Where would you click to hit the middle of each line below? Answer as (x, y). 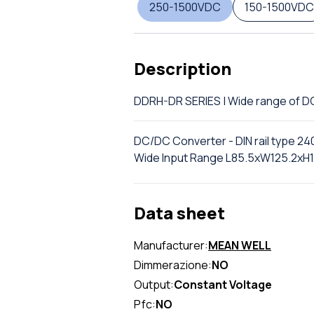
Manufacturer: (171, 245)
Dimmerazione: (173, 265)
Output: (154, 285)
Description (183, 68)
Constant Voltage (223, 285)
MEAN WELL (240, 245)
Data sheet (179, 213)
